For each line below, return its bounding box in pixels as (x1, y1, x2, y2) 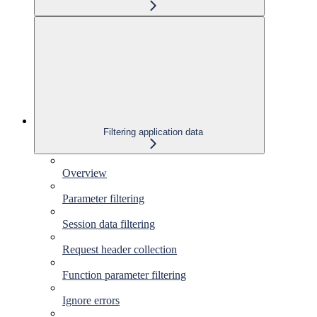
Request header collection (62, 243, 177, 255)
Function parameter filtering (62, 268, 186, 281)
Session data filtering (62, 217, 155, 230)
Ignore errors (62, 294, 120, 306)
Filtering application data (103, 126, 203, 137)
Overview (62, 166, 107, 179)
